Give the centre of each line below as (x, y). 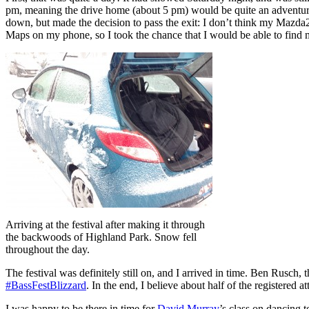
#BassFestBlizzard (46, 286)
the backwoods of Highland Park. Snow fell (101, 237)
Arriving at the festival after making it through (105, 225)
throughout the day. (48, 250)
